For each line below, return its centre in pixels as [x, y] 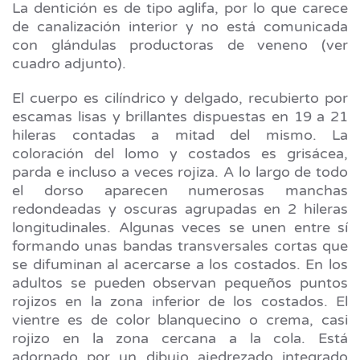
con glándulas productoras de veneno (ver [180, 45]
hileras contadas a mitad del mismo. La [180, 135]
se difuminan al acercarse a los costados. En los [180, 265]
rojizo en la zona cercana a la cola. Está [180, 339]
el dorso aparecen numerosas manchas [180, 191]
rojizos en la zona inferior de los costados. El [180, 302]
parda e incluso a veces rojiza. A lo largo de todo [180, 172]
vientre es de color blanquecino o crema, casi [180, 320]
